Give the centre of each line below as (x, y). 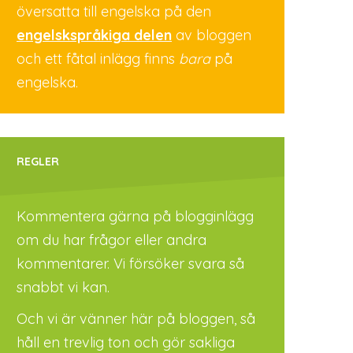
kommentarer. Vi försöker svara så (130, 264)
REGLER (38, 162)
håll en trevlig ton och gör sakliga (126, 342)
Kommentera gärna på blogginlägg (135, 216)
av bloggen (212, 35)
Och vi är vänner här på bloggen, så (136, 319)
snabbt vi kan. (63, 287)
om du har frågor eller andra (111, 240)
